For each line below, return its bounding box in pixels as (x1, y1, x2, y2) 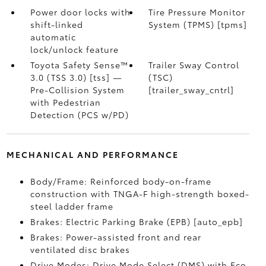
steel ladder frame (30, 200, 113, 212)
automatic (30, 31, 76, 43)
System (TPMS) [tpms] (148, 18, 248, 30)
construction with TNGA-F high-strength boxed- (30, 188, 249, 199)
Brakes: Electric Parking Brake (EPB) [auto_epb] (30, 216, 243, 227)
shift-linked (30, 18, 83, 30)
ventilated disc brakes (30, 243, 130, 255)
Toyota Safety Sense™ (30, 59, 129, 71)
